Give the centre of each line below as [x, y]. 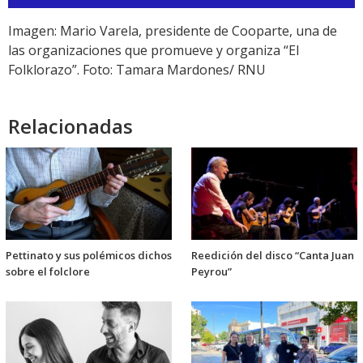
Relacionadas [70, 126]
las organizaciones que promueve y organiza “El [154, 51]
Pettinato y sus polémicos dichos [89, 256]
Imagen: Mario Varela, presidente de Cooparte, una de [173, 31]
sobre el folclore [48, 272]
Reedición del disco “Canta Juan [273, 256]
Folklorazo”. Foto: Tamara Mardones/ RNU [137, 70]
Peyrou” [211, 272]
